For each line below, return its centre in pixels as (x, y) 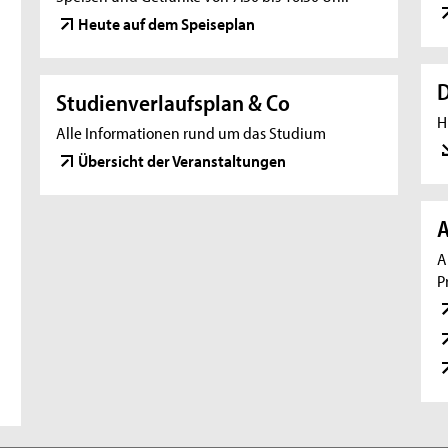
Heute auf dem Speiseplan (167, 22)
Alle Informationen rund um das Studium (191, 131)
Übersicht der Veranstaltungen (182, 159)
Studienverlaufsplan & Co (173, 102)
